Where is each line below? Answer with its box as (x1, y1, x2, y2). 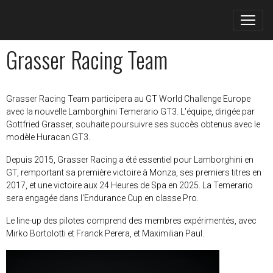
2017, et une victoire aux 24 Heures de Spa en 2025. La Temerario (6, 180, 253, 190)
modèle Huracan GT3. (6, 132, 92, 142)
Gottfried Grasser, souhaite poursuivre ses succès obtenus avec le (6, 119, 260, 129)
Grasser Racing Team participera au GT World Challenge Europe (6, 94, 250, 104)
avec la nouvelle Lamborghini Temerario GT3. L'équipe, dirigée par (6, 107, 255, 116)
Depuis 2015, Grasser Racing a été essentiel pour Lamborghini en (6, 155, 253, 165)
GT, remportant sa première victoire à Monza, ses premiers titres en (6, 168, 261, 177)
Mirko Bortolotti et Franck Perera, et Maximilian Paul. (6, 229, 204, 238)
